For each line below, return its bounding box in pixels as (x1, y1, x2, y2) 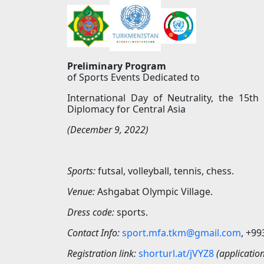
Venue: (67, 185, 97, 199)
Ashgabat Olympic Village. (97, 185, 213, 199)
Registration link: (67, 247, 136, 260)
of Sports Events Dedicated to (67, 71, 200, 84)
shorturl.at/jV (136, 247, 198, 260)
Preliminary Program (67, 60, 166, 73)
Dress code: (67, 206, 114, 219)
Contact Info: (67, 226, 120, 240)
